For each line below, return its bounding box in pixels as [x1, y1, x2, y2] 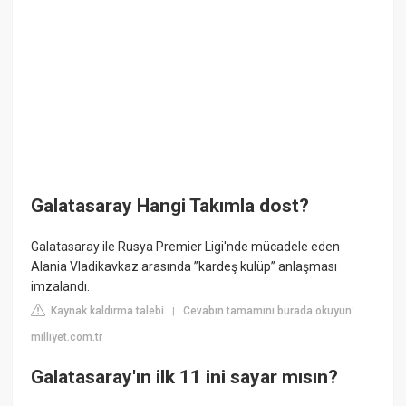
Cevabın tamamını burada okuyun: [183, 304, 355, 318]
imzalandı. [31, 279, 91, 295]
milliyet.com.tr [31, 331, 103, 344]
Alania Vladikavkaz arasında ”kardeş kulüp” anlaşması [31, 259, 338, 275]
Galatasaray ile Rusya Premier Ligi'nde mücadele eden [31, 239, 341, 255]
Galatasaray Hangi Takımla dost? [31, 194, 310, 217]
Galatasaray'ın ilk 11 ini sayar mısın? [31, 365, 339, 388]
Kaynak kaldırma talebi [48, 304, 165, 318]
